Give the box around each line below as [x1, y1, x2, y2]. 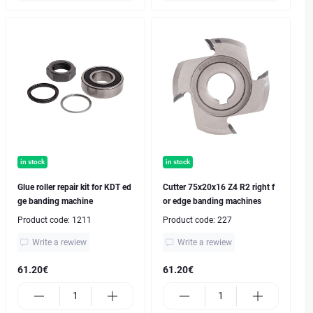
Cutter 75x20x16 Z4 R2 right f [163, 182, 275, 193]
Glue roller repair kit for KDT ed [17, 182, 131, 193]
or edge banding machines [163, 196, 261, 207]
